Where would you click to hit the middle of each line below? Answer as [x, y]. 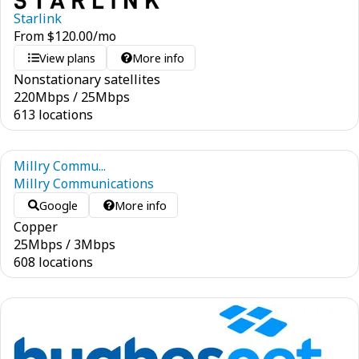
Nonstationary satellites [87, 79]
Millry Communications [84, 184]
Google [59, 205]
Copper [36, 227]
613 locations [53, 115]
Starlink [38, 18]
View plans [68, 58]
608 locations [53, 262]
